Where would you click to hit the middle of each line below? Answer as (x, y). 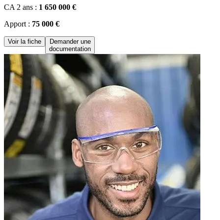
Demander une (70, 42)
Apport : (18, 24)
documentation (70, 49)
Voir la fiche (25, 42)
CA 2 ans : (21, 7)
